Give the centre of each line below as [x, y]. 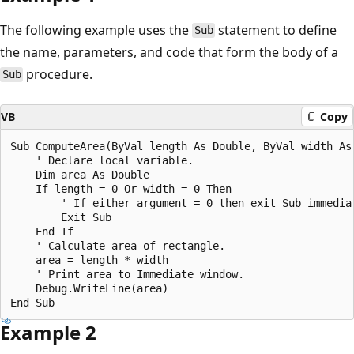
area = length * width [89, 260]
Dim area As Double [80, 174]
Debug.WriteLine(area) [89, 288]
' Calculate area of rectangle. [118, 245]
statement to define [276, 30]
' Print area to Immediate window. [127, 274]
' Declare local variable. [102, 160]
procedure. [58, 74]
